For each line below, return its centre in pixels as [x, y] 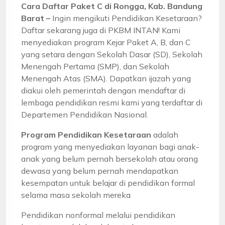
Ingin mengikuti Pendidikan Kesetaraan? [127, 18]
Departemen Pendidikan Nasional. [85, 114]
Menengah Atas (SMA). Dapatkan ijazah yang [106, 78]
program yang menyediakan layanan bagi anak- [110, 146]
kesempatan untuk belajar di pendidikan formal [108, 183]
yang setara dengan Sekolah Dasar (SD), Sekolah [112, 54]
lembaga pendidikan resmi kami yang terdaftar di [112, 102]
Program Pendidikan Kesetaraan [86, 134]
